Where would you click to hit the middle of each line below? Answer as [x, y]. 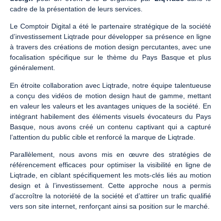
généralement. [33, 68]
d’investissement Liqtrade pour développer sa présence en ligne [110, 37]
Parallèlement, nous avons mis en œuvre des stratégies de [110, 155]
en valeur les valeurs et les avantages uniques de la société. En [110, 106]
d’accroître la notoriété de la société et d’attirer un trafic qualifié [110, 196]
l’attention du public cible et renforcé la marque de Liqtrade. [103, 137]
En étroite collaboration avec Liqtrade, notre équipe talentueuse [110, 85]
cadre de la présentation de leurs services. [77, 9]
